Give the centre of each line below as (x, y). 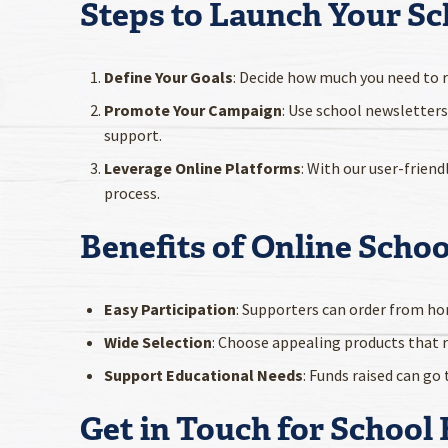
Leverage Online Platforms (202, 168)
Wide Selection (158, 342)
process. (132, 193)
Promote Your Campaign (193, 110)
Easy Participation (170, 309)
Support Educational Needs (203, 375)
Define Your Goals (168, 77)
